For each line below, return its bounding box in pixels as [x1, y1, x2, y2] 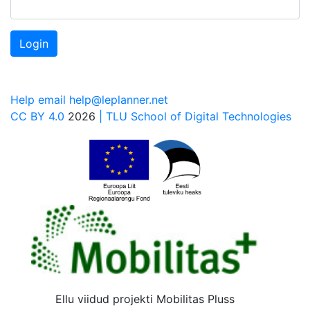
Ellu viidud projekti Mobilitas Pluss [55, 292, 235, 306]
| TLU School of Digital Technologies [99, 109, 291, 123]
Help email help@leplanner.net [10, 93, 168, 107]
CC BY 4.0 [10, 109, 64, 123]
